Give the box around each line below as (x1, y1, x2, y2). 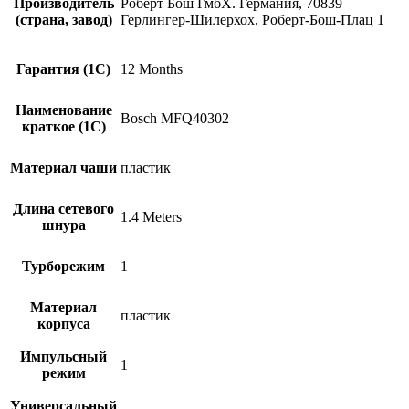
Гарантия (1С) (16, 60, 110, 77)
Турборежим (22, 257, 105, 274)
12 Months (121, 60, 183, 77)
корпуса (37, 315, 90, 331)
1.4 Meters (121, 208, 182, 225)
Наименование (15, 101, 112, 118)
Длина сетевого (13, 200, 114, 216)
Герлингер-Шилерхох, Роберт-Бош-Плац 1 (121, 11, 384, 27)
